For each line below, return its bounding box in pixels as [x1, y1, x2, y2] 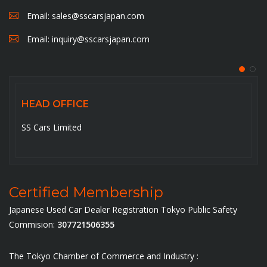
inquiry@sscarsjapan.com [52, 33, 150, 45]
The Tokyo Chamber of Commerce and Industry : [9, 250, 198, 262]
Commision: [9, 218, 55, 230]
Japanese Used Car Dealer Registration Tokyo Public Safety [9, 203, 237, 215]
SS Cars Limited [21, 121, 82, 133]
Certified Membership [9, 183, 163, 201]
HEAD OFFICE [21, 98, 89, 110]
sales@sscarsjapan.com [52, 10, 144, 21]
